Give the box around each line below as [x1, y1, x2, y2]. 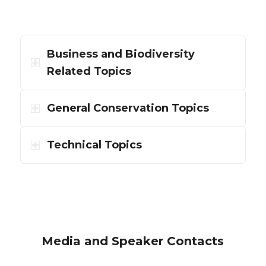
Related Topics [46, 65, 131, 78]
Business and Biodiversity [46, 47, 195, 61]
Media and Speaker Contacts [42, 234, 224, 249]
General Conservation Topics [46, 102, 209, 115]
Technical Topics [46, 138, 142, 152]
